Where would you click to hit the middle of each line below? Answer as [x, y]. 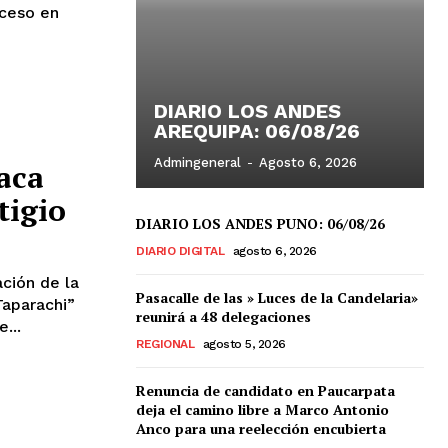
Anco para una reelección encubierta [261, 428]
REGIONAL [165, 343]
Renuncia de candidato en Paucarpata [265, 390]
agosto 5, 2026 [244, 343]
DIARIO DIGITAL [180, 250]
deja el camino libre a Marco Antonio [262, 409]
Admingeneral [197, 162]
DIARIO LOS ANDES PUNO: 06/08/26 [260, 223]
